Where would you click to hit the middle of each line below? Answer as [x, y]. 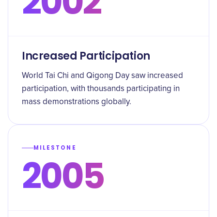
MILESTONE [55, 148]
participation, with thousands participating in [101, 89]
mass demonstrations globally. [77, 102]
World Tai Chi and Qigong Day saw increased [102, 76]
